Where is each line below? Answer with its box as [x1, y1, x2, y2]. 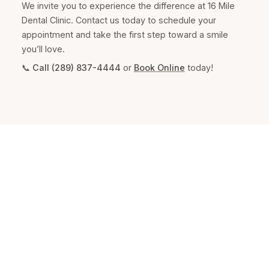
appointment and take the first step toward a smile [21, 29, 228, 40]
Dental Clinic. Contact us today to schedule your [21, 15, 216, 26]
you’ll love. [21, 44, 65, 55]
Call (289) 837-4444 [32, 62, 121, 73]
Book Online [133, 62, 185, 73]
